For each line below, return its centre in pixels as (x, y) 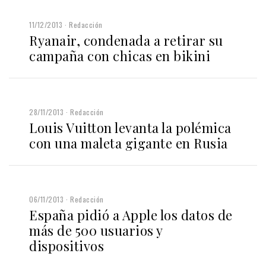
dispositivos (66, 246)
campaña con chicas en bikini (120, 56)
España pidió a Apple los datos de (131, 215)
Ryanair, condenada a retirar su (126, 40)
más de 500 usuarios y (96, 230)
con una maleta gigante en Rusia (129, 143)
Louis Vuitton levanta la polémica (130, 127)
